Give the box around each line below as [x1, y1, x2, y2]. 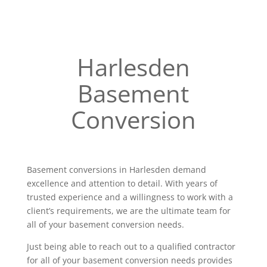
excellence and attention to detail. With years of [26, 178, 218, 189]
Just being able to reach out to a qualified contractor [26, 241, 235, 252]
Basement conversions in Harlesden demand [26, 164, 206, 175]
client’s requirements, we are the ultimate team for [26, 205, 231, 216]
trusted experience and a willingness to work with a [26, 191, 233, 203]
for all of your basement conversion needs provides [26, 254, 232, 266]
